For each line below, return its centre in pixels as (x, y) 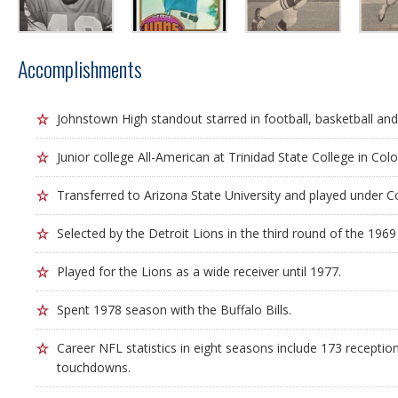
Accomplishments (80, 68)
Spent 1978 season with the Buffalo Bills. (174, 310)
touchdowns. (94, 367)
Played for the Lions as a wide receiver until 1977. (199, 271)
